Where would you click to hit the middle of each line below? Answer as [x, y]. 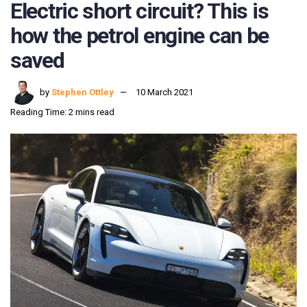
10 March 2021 [164, 93]
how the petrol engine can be [140, 35]
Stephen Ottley [83, 93]
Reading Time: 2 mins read [62, 112]
